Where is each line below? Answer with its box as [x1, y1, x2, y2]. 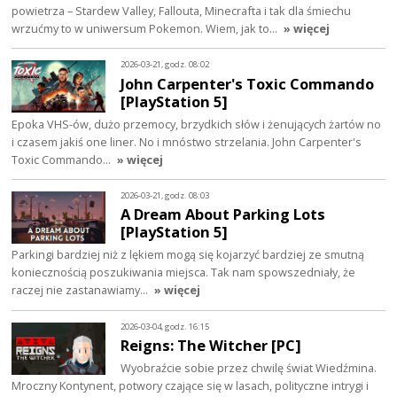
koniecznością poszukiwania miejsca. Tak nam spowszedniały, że [12, 264, 356, 281]
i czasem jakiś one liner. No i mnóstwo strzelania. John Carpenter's [12, 133, 362, 150]
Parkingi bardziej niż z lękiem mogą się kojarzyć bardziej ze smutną [12, 246, 365, 263]
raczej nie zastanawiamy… [12, 282, 152, 299]
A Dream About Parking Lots [121, 204, 326, 225]
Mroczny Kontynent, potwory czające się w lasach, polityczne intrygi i [12, 378, 370, 394]
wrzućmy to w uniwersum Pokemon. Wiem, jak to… [12, 19, 281, 36]
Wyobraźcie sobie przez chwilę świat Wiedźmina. [121, 360, 378, 377]
